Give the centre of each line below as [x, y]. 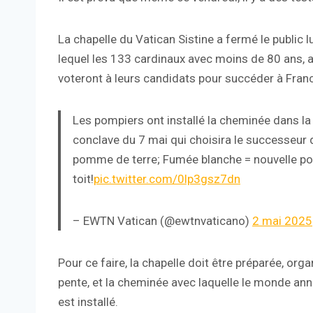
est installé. [88, 302]
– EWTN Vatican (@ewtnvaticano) [162, 221]
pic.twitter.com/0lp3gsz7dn [167, 179]
